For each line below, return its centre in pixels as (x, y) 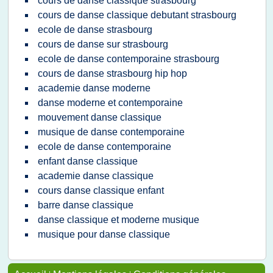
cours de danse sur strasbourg (103, 44)
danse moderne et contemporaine (110, 103)
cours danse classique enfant (101, 190)
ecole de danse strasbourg (95, 30)
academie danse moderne (94, 88)
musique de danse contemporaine (111, 132)
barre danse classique (86, 205)
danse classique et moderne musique (119, 220)
